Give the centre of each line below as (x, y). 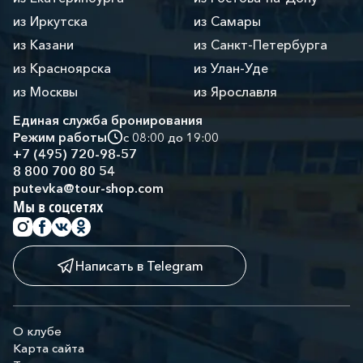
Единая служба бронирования (108, 120)
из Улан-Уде (231, 68)
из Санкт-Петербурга (261, 45)
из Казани (43, 45)
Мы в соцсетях (58, 207)
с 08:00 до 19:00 (171, 137)
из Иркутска (50, 21)
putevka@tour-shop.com (88, 188)
